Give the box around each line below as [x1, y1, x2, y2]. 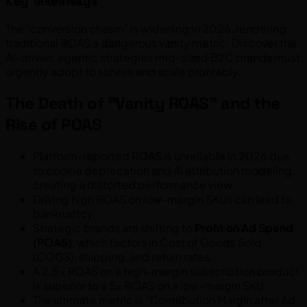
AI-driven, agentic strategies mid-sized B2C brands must [5, 50, 300, 65]
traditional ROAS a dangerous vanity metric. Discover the [5, 36, 297, 51]
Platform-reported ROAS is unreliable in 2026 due [33, 149, 290, 164]
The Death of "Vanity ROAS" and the [5, 93, 280, 114]
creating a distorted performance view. [33, 177, 235, 193]
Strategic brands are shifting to [33, 221, 195, 236]
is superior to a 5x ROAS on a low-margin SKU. [33, 278, 267, 293]
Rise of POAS [5, 114, 102, 136]
